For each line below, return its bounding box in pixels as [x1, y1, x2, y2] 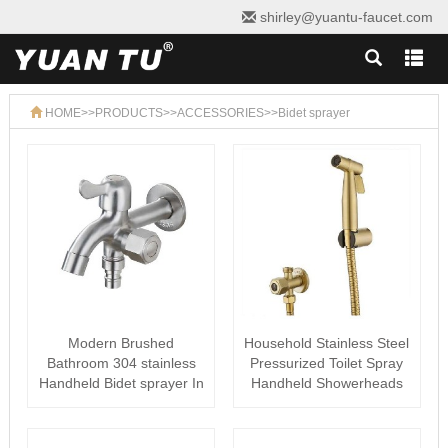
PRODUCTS [94, 106, 163, 120]
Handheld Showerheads [250, 375, 403, 391]
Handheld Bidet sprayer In [38, 375, 204, 391]
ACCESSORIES [176, 106, 264, 120]
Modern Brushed [68, 335, 175, 351]
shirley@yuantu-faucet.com [256, 9, 433, 25]
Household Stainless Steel [244, 335, 410, 351]
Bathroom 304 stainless [46, 355, 196, 371]
